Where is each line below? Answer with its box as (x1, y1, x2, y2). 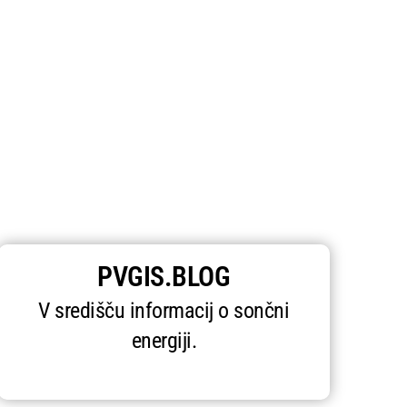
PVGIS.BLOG (97, 261, 231, 293)
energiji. (131, 328, 197, 354)
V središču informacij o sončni (38, 298, 290, 324)
